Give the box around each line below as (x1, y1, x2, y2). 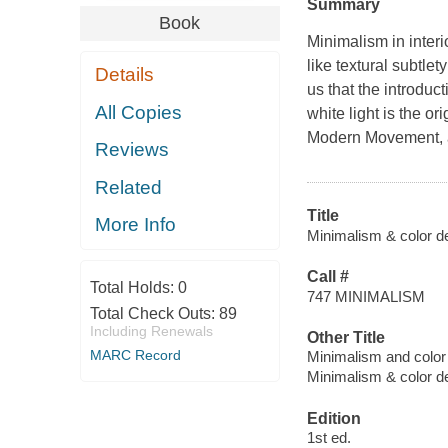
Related (95, 176, 163, 198)
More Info (95, 214, 177, 236)
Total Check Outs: (89, 304, 219, 322)
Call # (306, 268, 349, 286)
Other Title (306, 328, 385, 346)
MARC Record (89, 346, 181, 363)
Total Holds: (89, 278, 178, 296)
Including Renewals (89, 322, 213, 339)
